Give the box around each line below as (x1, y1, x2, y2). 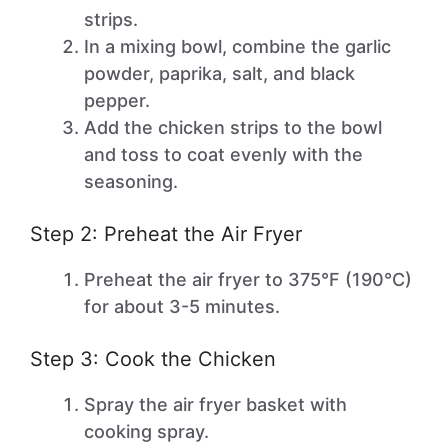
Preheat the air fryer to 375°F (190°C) (84, 269, 412, 290)
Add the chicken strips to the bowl (84, 117, 382, 138)
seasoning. (84, 171, 178, 192)
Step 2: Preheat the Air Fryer (30, 222, 302, 246)
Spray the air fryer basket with (84, 394, 347, 415)
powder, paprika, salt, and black (84, 63, 355, 84)
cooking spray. (84, 421, 209, 442)
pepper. (84, 90, 150, 111)
